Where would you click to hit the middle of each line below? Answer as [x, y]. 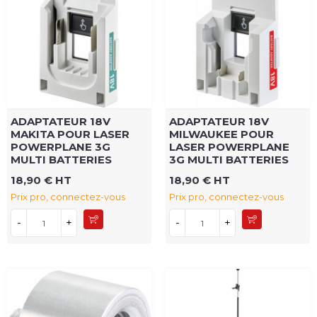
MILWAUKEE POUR [221, 134]
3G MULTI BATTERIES [229, 160]
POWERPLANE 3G [60, 147]
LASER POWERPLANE [229, 147]
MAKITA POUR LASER [70, 134]
